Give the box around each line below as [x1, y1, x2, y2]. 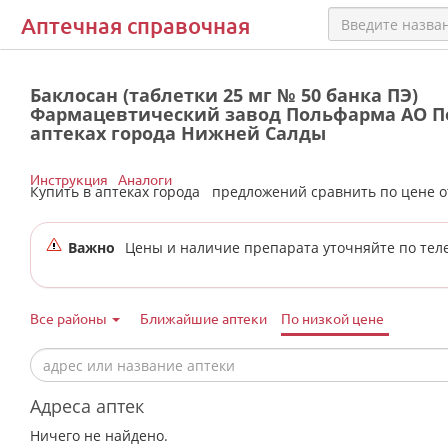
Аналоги [118, 170, 172, 188]
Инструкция [30, 170, 108, 188]
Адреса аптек [30, 394, 144, 418]
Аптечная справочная [21, 12, 250, 39]
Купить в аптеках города [30, 182, 208, 201]
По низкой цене [281, 309, 384, 327]
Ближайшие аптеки [140, 309, 267, 327]
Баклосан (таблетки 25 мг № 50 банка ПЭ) [30, 83, 418, 107]
